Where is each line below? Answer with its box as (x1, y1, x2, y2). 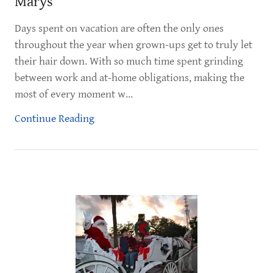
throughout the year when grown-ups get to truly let (15, 38, 252, 51)
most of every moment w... (15, 88, 133, 101)
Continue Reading (15, 112, 94, 125)
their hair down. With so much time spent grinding (15, 55, 243, 68)
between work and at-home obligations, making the (15, 71, 244, 84)
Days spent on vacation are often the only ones (15, 22, 224, 35)
